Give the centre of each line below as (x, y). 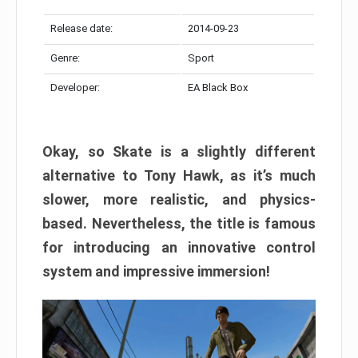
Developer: (75, 88)
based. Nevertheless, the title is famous (179, 224)
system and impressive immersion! (156, 272)
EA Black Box (218, 88)
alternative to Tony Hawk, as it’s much (179, 176)
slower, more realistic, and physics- (179, 200)
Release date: (82, 29)
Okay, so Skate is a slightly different (179, 152)
